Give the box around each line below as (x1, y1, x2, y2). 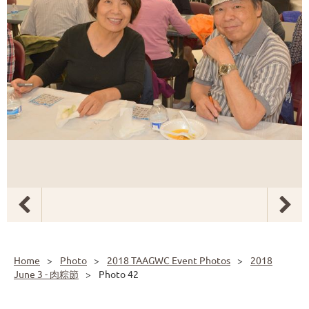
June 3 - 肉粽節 (14, 268, 79, 280)
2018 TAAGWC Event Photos (107, 254, 230, 266)
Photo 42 (99, 268, 139, 280)
